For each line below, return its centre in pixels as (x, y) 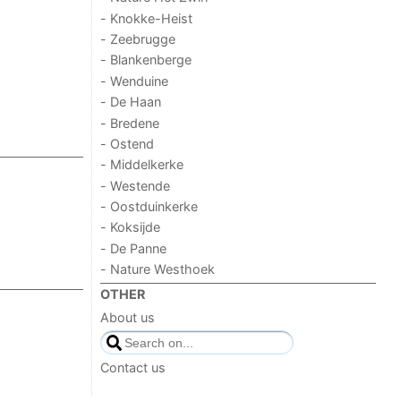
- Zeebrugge (138, 39)
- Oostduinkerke (149, 207)
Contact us (133, 368)
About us (128, 317)
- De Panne (134, 248)
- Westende (136, 185)
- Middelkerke (142, 165)
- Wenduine (135, 81)
